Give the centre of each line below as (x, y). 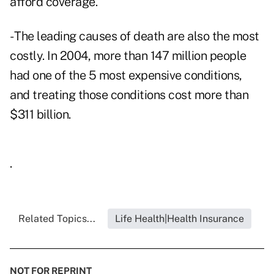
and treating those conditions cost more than (129, 95)
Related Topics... (57, 219)
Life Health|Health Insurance (179, 219)
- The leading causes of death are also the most (135, 36)
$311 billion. (40, 115)
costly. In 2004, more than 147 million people (128, 56)
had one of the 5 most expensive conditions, (126, 76)
